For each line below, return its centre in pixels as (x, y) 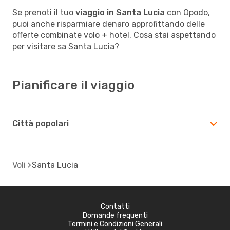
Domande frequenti (115, 215)
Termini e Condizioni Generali (115, 224)
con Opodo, (187, 12)
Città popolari (41, 123)
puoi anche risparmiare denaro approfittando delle (109, 24)
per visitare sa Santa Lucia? (66, 46)
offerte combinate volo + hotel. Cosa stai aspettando (114, 35)
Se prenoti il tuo (44, 12)
